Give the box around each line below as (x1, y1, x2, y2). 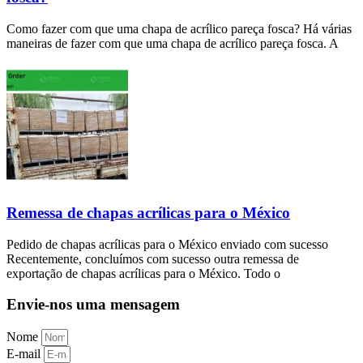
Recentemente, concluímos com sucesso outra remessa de (6, 251, 299, 266)
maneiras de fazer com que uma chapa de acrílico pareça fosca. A (6, 36, 339, 51)
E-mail (6, 346, 44, 361)
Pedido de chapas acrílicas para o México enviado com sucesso (6, 237, 328, 251)
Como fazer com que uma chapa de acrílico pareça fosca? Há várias (6, 22, 352, 36)
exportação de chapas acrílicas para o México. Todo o (6, 266, 280, 280)
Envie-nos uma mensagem (6, 296, 180, 314)
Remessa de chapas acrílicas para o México (6, 203, 290, 221)
